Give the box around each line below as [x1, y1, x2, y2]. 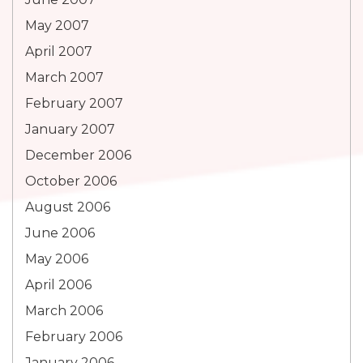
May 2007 [25, 18, 89, 33]
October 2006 [25, 173, 117, 189]
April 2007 [25, 44, 92, 59]
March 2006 [25, 303, 103, 318]
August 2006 [25, 199, 110, 215]
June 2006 [25, 225, 95, 241]
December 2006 [25, 147, 131, 163]
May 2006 [25, 251, 88, 267]
